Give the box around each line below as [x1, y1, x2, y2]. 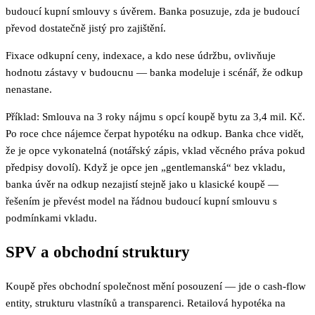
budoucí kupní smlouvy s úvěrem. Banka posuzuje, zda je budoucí [6, 6, 300, 18]
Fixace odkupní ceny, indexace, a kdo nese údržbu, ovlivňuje [6, 50, 276, 62]
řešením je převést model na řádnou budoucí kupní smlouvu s [6, 195, 277, 207]
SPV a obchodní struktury [6, 243, 190, 261]
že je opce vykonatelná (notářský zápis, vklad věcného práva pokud [6, 145, 305, 157]
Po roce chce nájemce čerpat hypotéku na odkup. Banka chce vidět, [6, 128, 304, 140]
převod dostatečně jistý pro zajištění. [6, 22, 166, 34]
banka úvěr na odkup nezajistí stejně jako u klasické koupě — [6, 179, 278, 191]
